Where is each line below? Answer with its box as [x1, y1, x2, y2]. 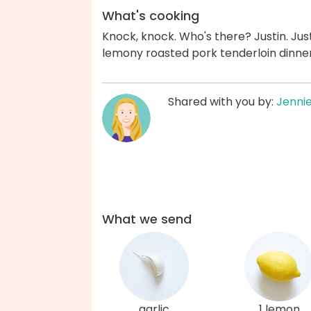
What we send [102, 210, 192, 228]
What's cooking [102, 7, 199, 25]
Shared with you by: [168, 94, 276, 110]
